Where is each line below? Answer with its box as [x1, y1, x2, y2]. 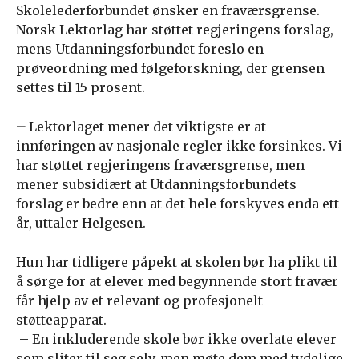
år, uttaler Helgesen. [16, 215, 146, 231]
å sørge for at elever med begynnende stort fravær [16, 273, 338, 289]
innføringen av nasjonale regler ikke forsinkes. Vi [16, 138, 342, 154]
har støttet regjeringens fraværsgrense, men [16, 157, 305, 173]
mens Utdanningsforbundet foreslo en [16, 41, 264, 57]
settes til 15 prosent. [16, 79, 145, 95]
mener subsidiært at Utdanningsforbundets [16, 176, 296, 192]
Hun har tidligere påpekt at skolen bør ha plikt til [16, 254, 337, 270]
